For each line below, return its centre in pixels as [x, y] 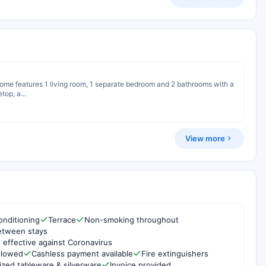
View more [205, 138]
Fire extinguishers [175, 253]
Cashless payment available [82, 253]
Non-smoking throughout [132, 219]
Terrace [62, 219]
